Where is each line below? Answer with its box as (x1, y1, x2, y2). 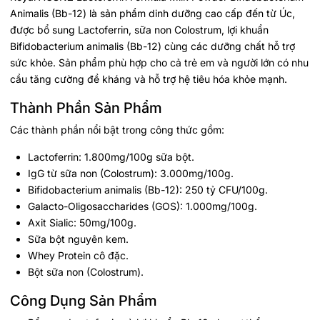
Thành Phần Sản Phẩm (10, 99, 162, 116)
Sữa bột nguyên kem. (28, 232, 129, 245)
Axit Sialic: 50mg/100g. (28, 216, 136, 229)
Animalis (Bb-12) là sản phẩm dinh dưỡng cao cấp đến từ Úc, (10, 6, 295, 19)
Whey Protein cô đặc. (28, 249, 129, 261)
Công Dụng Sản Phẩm (10, 291, 157, 309)
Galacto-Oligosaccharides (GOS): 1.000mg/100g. (28, 199, 257, 212)
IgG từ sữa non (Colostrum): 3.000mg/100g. (28, 166, 234, 179)
